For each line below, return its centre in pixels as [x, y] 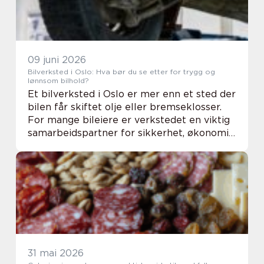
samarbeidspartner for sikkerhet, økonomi [128, 133]
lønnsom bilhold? [58, 80]
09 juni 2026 [57, 60]
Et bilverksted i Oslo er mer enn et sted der [132, 94]
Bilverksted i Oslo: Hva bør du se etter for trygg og [121, 72]
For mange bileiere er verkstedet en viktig [129, 120]
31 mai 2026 [56, 253]
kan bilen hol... [61, 159]
